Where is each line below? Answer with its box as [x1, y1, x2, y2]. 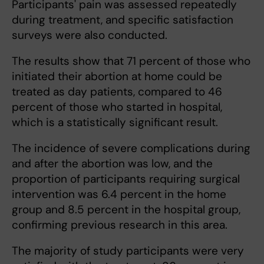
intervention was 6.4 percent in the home [12, 187, 226, 202]
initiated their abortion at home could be [12, 69, 222, 84]
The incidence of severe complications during [12, 141, 250, 156]
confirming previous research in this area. [12, 217, 227, 232]
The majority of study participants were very [12, 243, 244, 258]
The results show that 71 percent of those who [12, 54, 250, 68]
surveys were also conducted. [12, 28, 167, 42]
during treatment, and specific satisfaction [12, 12, 233, 27]
